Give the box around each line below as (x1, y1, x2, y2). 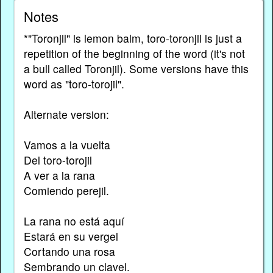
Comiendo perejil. (23, 182, 109, 198)
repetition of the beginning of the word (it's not (23, 45, 245, 61)
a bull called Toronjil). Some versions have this (23, 60, 249, 76)
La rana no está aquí (23, 213, 124, 229)
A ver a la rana (23, 167, 95, 183)
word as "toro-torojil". (23, 76, 124, 91)
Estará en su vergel (23, 228, 118, 244)
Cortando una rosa (23, 243, 115, 259)
